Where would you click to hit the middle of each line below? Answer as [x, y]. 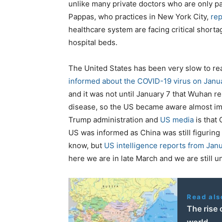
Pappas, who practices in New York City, [139, 17]
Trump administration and [114, 120]
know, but [86, 146]
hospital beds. [93, 43]
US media [177, 120]
